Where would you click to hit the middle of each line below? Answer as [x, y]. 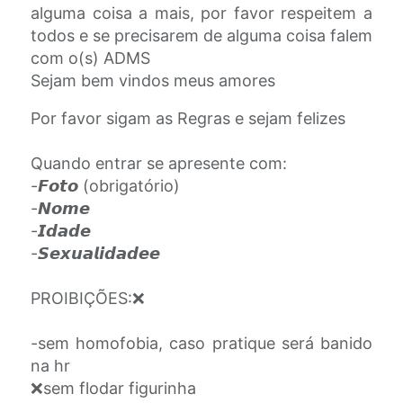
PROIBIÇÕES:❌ [88, 298]
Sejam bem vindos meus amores [153, 81]
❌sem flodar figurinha [113, 388]
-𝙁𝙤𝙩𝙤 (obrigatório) [105, 186]
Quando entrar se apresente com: [159, 163]
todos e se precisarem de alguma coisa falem [201, 36]
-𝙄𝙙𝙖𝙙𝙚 [61, 231]
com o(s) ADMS [90, 58]
